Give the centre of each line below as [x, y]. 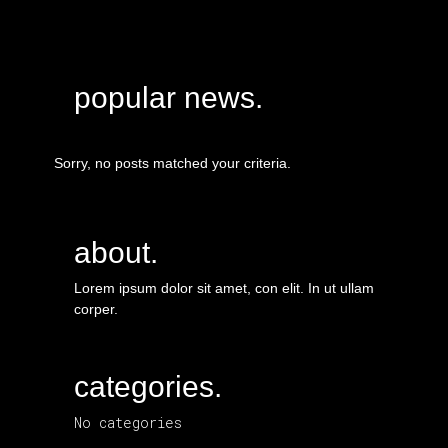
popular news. [168, 97]
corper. [96, 309]
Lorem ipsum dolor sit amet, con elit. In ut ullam [224, 288]
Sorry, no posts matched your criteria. [172, 162]
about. [116, 252]
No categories [128, 422]
